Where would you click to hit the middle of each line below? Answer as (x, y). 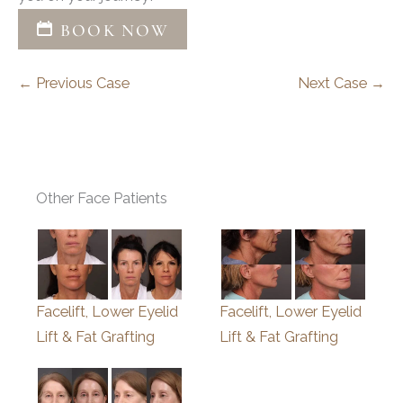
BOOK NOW (112, 30)
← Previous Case (74, 84)
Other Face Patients (102, 199)
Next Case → (341, 84)
